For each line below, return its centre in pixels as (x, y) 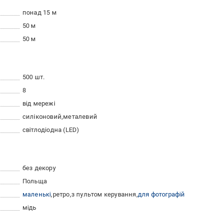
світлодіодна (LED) (51, 130)
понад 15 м (39, 12)
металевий (80, 116)
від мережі (39, 103)
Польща (35, 181)
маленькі (37, 194)
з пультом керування (104, 194)
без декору (39, 168)
